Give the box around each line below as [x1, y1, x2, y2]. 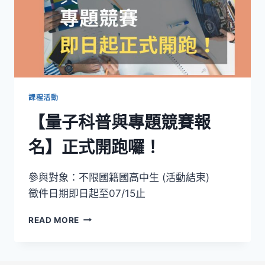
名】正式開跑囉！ [28, 137, 161, 157]
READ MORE [28, 215, 80, 225]
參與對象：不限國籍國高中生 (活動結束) [28, 171, 209, 183]
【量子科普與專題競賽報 [28, 112, 211, 132]
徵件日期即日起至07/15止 [28, 187, 146, 199]
